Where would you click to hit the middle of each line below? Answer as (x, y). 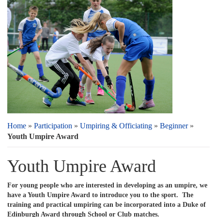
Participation (53, 126)
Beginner (174, 126)
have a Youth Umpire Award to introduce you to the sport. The (100, 195)
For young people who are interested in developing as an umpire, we (107, 185)
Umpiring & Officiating (116, 126)
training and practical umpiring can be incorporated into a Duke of (107, 205)
